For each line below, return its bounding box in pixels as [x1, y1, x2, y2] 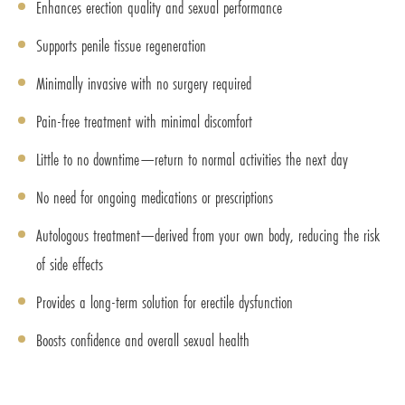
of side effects [36, 252, 103, 277]
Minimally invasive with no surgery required [36, 71, 251, 96]
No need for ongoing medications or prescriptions [36, 185, 273, 210]
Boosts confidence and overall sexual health [36, 328, 250, 353]
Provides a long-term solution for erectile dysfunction [36, 290, 293, 315]
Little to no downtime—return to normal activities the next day [36, 147, 348, 172]
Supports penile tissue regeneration [36, 33, 206, 58]
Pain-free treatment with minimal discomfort [36, 109, 252, 134]
